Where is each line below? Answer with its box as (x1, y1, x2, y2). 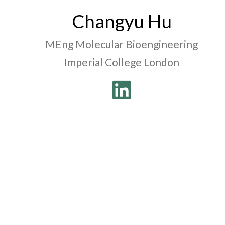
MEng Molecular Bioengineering (45, 38, 198, 50)
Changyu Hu (71, 10, 172, 32)
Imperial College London (64, 56, 179, 68)
